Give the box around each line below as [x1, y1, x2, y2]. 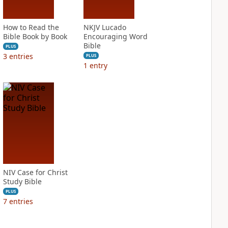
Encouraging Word [83, 32, 148, 41]
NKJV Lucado [83, 22, 126, 32]
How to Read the [3, 22, 59, 32]
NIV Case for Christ [3, 167, 68, 177]
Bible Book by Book [3, 32, 67, 41]
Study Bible [3, 177, 42, 186]
